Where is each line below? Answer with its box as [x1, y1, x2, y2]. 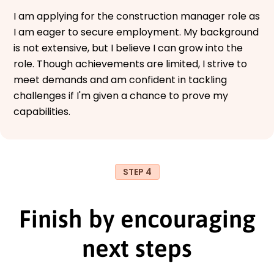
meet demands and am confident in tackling [13, 72, 227, 87]
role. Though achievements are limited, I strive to [13, 56, 247, 71]
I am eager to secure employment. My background [13, 24, 259, 39]
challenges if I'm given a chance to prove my [13, 88, 228, 103]
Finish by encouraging [18, 204, 256, 232]
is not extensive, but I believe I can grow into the [13, 40, 243, 55]
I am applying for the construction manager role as [13, 9, 260, 23]
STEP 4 [122, 165, 152, 178]
